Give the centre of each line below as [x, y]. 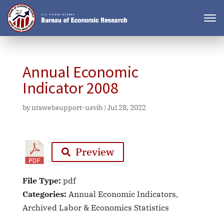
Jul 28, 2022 [126, 107]
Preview [94, 152]
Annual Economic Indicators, [123, 194]
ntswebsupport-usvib [67, 107]
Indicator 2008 [70, 88]
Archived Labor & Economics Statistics [95, 207]
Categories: [45, 194]
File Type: [42, 180]
